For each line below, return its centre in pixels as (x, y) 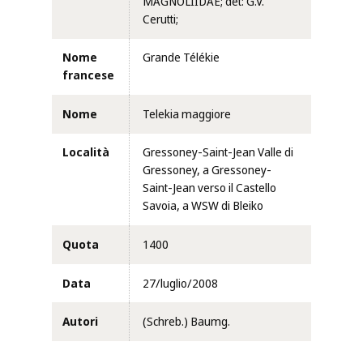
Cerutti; (160, 19)
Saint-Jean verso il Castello (209, 188)
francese (88, 76)
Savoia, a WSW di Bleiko (203, 206)
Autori (80, 322)
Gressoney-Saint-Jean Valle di (218, 153)
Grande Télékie (181, 58)
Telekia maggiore (187, 114)
